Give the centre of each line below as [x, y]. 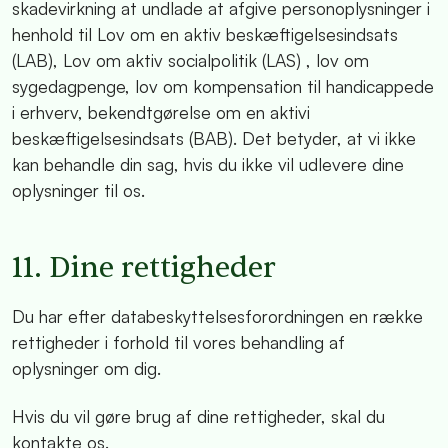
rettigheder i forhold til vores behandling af [178, 342]
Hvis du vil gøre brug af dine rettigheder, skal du [198, 416]
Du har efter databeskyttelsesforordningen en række [217, 316]
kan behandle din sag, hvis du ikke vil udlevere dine [208, 163]
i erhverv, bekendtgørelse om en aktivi [161, 111]
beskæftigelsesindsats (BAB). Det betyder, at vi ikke [214, 137]
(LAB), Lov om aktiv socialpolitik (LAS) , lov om [190, 59]
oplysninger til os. [78, 189]
